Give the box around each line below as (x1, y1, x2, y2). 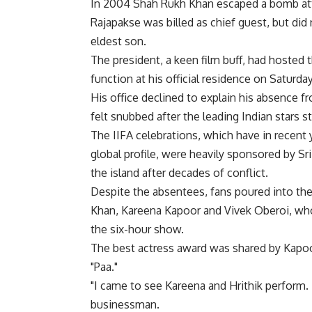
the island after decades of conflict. (91, 166, 268, 180)
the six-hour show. (91, 222, 184, 237)
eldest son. (91, 34, 146, 49)
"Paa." (91, 260, 118, 274)
